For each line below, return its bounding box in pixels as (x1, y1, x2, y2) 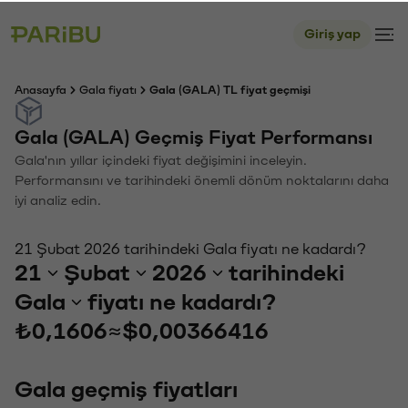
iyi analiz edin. (15, 192, 101, 206)
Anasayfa (15, 83, 66, 94)
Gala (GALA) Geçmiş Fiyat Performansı (15, 127, 372, 146)
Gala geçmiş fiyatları (15, 376, 238, 400)
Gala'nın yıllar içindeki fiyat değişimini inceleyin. (15, 152, 307, 166)
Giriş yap (304, 25, 361, 39)
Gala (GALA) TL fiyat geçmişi (149, 83, 311, 94)
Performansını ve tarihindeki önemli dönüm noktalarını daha (15, 172, 389, 186)
